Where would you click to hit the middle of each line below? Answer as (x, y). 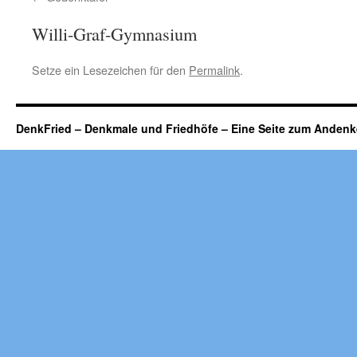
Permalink (214, 70)
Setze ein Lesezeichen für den (110, 70)
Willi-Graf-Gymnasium (114, 33)
